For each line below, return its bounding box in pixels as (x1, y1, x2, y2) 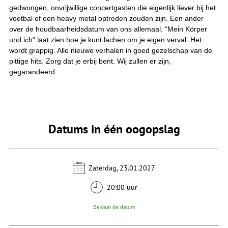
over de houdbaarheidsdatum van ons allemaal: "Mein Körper (9, 25, 207, 34)
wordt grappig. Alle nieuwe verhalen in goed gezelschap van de (9, 46, 212, 55)
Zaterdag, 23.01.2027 (89, 163, 156, 173)
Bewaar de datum (93, 204, 135, 210)
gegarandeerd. (9, 68, 57, 76)
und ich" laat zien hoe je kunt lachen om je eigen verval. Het (9, 36, 202, 44)
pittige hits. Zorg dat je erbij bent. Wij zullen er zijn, (9, 57, 171, 66)
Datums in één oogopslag (48, 120, 180, 137)
